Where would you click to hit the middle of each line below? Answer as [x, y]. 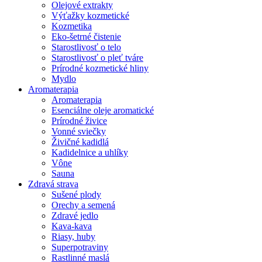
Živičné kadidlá [80, 142]
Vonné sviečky [79, 132]
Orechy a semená [83, 205]
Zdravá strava [53, 184]
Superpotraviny [80, 247]
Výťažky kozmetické [90, 16]
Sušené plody [76, 195]
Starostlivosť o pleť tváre [97, 58]
